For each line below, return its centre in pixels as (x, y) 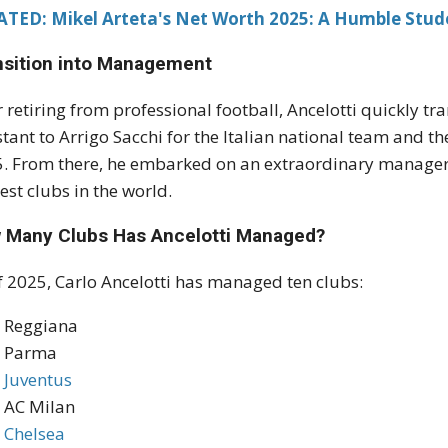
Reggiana (41, 326)
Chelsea (35, 434)
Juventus (38, 380)
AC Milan (40, 407)
